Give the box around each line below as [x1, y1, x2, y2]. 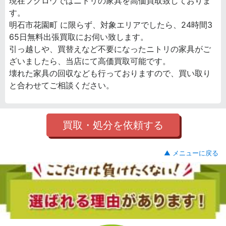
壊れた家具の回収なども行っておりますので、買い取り [9, 68, 211, 78]
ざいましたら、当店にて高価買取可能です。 [9, 55, 171, 66]
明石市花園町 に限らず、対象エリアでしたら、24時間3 [9, 19, 212, 30]
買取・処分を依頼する [63, 119, 163, 131]
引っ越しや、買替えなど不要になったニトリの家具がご [9, 43, 211, 54]
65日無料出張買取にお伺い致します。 [9, 31, 148, 42]
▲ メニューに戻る [164, 149, 218, 157]
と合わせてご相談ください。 [9, 80, 114, 90]
